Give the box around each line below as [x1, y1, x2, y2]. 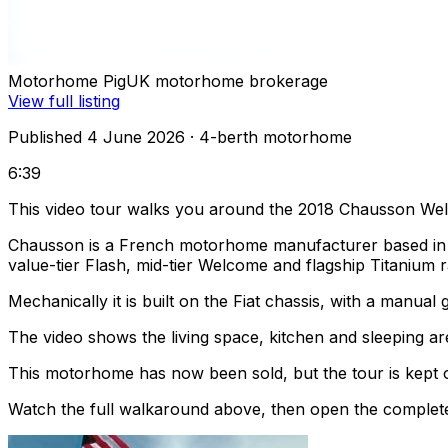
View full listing [8, 91, 120, 112]
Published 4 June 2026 [8, 127, 185, 148]
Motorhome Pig [8, 71, 126, 92]
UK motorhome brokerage [126, 71, 328, 92]
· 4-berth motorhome [185, 127, 352, 148]
